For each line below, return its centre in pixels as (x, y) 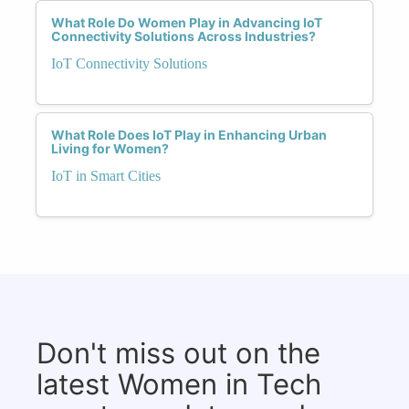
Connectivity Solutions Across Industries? (184, 36)
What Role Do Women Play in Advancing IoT (187, 22)
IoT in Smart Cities (106, 175)
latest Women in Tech (179, 383)
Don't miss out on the (178, 352)
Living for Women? (110, 148)
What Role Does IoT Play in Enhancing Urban (189, 134)
